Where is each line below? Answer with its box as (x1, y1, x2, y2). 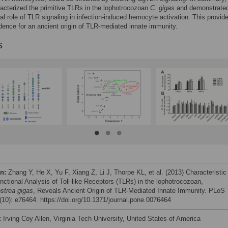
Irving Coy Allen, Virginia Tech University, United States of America (3, 215, 201, 222)
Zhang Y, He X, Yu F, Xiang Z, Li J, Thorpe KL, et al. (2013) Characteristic (8, 168, 226, 176)
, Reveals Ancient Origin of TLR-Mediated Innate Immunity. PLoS (33, 187, 225, 194)
